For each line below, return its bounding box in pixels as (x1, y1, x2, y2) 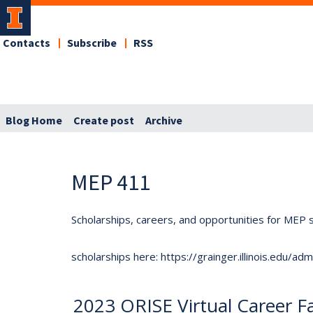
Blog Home (6, 112, 62, 129)
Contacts (3, 36, 50, 51)
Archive (145, 112, 182, 129)
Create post (73, 112, 134, 129)
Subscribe (67, 36, 117, 51)
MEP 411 (71, 168, 150, 196)
